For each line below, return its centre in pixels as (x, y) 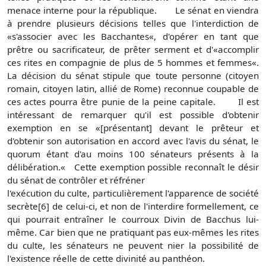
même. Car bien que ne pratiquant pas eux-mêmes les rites (133, 232)
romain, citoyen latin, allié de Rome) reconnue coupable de (133, 89)
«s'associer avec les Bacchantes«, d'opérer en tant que (133, 37)
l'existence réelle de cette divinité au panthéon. (106, 259)
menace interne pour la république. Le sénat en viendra (133, 10)
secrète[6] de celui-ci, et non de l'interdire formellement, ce (133, 206)
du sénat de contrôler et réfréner (76, 180)
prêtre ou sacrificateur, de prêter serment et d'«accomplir (133, 50)
